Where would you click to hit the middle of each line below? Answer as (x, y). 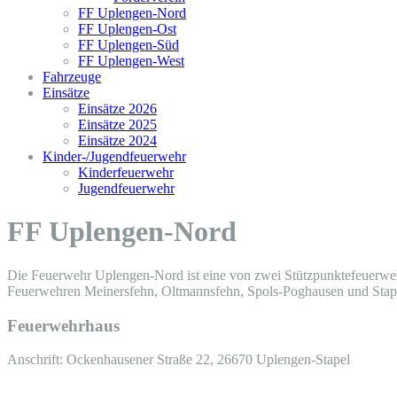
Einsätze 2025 (117, 125)
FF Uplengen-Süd (128, 45)
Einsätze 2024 (117, 140)
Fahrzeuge (72, 77)
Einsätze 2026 (117, 109)
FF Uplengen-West (131, 61)
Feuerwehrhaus (63, 325)
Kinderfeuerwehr (126, 172)
